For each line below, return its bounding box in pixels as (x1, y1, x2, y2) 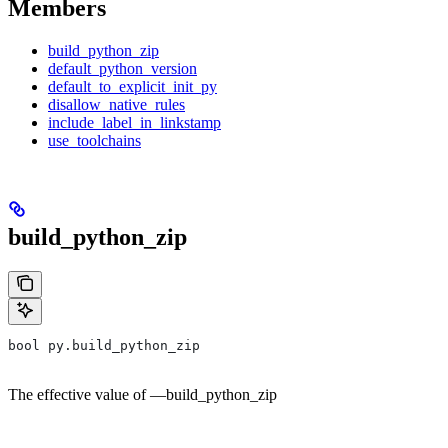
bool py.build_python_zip (8, 338, 200, 354)
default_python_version (48, 60, 197, 78)
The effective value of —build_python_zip (8, 386, 277, 404)
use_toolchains (48, 132, 141, 150)
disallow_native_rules (48, 96, 185, 114)
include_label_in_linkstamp (48, 114, 221, 132)
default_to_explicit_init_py (48, 78, 217, 96)
